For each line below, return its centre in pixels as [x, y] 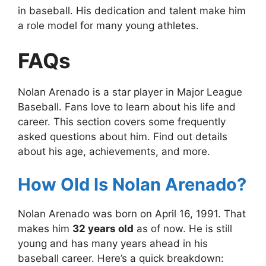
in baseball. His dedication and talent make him [132, 10]
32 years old [103, 228]
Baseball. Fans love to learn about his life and [127, 107]
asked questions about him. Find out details [123, 137]
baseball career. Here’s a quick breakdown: [121, 258]
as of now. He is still [183, 228]
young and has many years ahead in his [113, 243]
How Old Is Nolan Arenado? [132, 184]
